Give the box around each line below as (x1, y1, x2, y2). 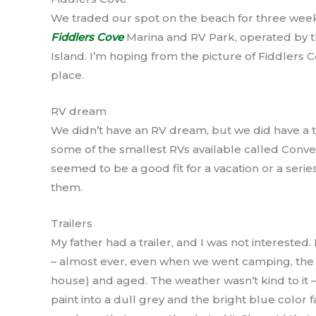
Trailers (51, 216, 92, 230)
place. (51, 68, 84, 82)
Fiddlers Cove (51, 30, 126, 44)
